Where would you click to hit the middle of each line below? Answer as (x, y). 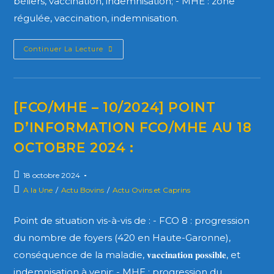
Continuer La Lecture (64, 49)
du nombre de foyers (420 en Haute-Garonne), (122, 238)
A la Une (38, 190)
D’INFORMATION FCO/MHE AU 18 (133, 127)
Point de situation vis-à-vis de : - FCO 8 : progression (132, 220)
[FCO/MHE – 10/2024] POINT (115, 107)
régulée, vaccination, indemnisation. (96, 18)
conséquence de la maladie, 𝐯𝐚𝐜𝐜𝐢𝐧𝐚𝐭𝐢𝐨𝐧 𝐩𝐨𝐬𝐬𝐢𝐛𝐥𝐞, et (127, 255)
